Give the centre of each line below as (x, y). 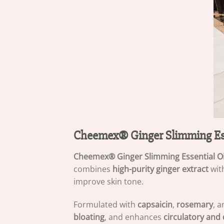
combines (93, 169)
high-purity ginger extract (160, 169)
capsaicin (155, 204)
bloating (89, 217)
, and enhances (134, 217)
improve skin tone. (108, 182)
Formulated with (105, 204)
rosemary (195, 204)
